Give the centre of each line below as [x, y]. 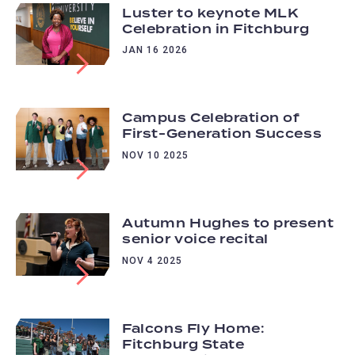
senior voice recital [195, 240]
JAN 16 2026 [155, 50]
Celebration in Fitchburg [216, 29]
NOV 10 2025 [156, 155]
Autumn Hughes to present [228, 224]
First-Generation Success [222, 134]
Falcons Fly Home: [193, 329]
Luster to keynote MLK [210, 13]
